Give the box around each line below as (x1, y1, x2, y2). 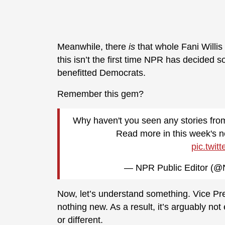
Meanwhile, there (57, 42, 129, 52)
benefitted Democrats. (57, 68, 146, 78)
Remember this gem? (57, 89, 144, 99)
